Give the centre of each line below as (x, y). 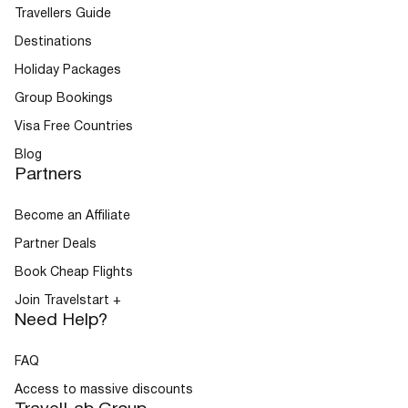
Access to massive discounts (104, 390)
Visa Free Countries (74, 127)
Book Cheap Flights (74, 272)
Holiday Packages (68, 70)
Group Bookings (64, 98)
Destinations (53, 42)
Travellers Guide (63, 14)
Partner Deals (56, 244)
